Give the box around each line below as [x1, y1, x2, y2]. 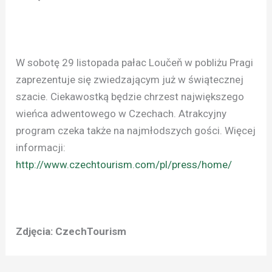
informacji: [16, 141, 66, 154]
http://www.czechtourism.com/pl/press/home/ [16, 158, 233, 171]
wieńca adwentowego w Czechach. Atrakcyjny [16, 107, 227, 120]
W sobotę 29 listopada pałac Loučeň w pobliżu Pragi [16, 56, 254, 69]
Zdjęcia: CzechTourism [16, 225, 127, 238]
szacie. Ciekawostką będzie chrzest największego [16, 90, 245, 103]
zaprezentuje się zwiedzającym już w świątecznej [16, 73, 244, 86]
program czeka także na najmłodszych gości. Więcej [16, 124, 256, 137]
